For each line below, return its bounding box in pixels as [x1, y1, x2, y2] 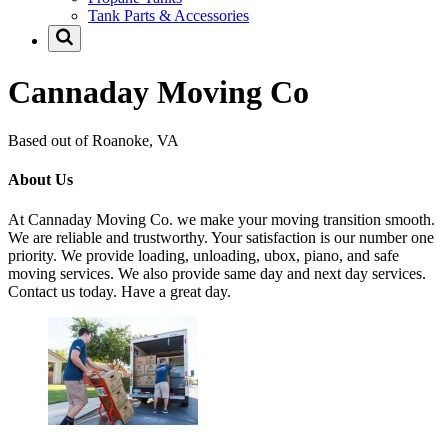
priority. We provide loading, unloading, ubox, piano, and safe [8, 246, 399, 264]
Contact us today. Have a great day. [8, 282, 231, 300]
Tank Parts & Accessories [88, 7, 249, 25]
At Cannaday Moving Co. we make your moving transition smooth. [8, 210, 435, 228]
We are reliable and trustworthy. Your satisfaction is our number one [8, 228, 434, 246]
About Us [8, 171, 73, 189]
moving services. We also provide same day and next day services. [8, 264, 426, 282]
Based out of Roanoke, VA [8, 132, 179, 150]
